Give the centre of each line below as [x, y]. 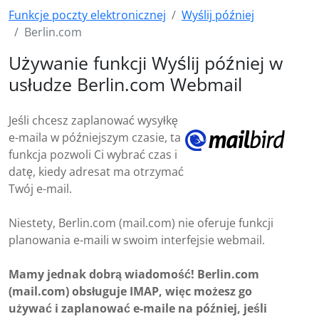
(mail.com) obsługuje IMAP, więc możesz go [130, 291]
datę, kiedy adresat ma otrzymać [96, 172]
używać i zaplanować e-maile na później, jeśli [138, 308]
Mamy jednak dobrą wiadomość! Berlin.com [134, 274]
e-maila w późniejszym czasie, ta [95, 137]
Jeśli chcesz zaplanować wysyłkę [93, 120]
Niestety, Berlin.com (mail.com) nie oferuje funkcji [141, 223]
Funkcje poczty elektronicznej [87, 15]
